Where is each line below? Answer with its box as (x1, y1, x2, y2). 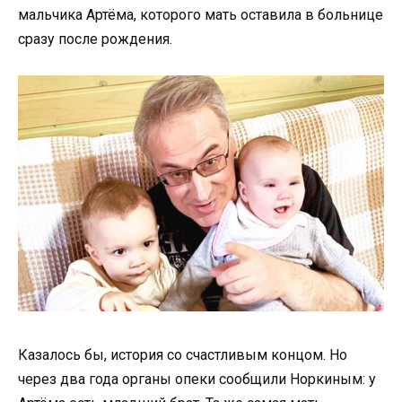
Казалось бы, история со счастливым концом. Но (18, 345, 347, 363)
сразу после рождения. (18, 31, 172, 48)
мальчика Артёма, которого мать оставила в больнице (18, 6, 383, 24)
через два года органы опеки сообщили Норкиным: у (18, 370, 376, 388)
